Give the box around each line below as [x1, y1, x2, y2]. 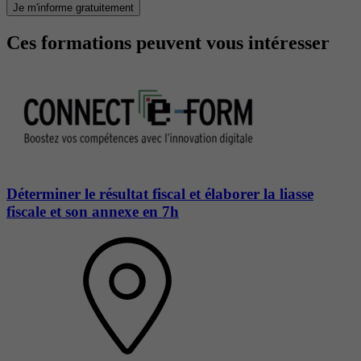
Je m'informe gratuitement [13, 2, 134, 15]
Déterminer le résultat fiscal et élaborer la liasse [6, 185, 313, 202]
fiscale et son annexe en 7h [6, 202, 179, 220]
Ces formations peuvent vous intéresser [6, 32, 330, 54]
